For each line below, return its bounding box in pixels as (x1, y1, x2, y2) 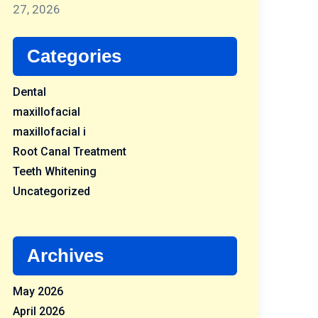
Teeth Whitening (13, 165, 97, 178)
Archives (27, 245, 104, 266)
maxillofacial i (13, 125, 86, 138)
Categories (27, 45, 121, 67)
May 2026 (13, 285, 63, 298)
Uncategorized (13, 185, 90, 198)
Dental (13, 85, 46, 99)
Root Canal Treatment (13, 145, 126, 158)
